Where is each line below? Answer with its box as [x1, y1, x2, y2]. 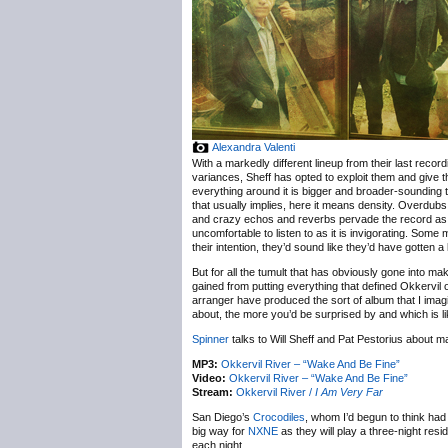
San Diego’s [192, 411, 253, 423]
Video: [192, 372, 226, 384]
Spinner [192, 333, 229, 345]
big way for [192, 425, 248, 437]
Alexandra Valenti [212, 141, 295, 153]
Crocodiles [253, 411, 305, 423]
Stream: [192, 386, 233, 398]
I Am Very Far [315, 386, 383, 398]
